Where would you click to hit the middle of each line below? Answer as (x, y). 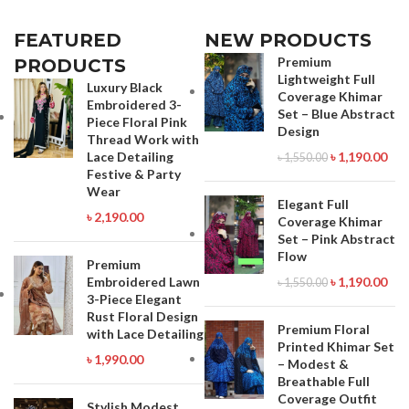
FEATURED (68, 40)
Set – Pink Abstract (336, 238)
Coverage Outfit (327, 398)
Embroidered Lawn (143, 281)
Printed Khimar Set (336, 346)
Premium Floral (323, 329)
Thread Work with (143, 139)
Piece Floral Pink (137, 121)
